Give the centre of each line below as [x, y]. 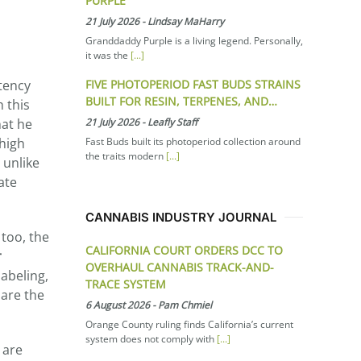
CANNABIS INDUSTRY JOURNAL [181, 217]
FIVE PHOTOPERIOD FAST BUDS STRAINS [193, 84]
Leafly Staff [172, 122]
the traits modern [126, 156]
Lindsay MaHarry [186, 21]
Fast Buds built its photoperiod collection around [193, 141]
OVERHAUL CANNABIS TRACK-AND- [180, 267]
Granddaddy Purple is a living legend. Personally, [194, 40]
